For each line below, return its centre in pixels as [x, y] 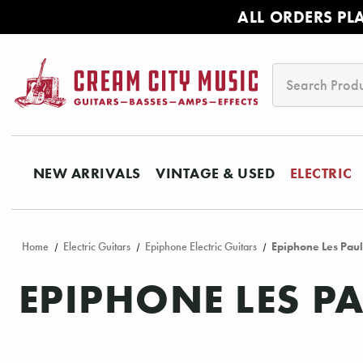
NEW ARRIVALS [87, 173]
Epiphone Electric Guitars [201, 247]
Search [293, 74]
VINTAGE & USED [215, 173]
